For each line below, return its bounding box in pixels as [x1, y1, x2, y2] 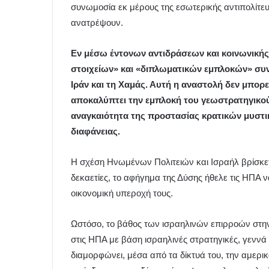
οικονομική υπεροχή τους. [71, 188, 173, 198]
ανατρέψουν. [71, 17, 123, 28]
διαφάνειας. [71, 126, 120, 136]
